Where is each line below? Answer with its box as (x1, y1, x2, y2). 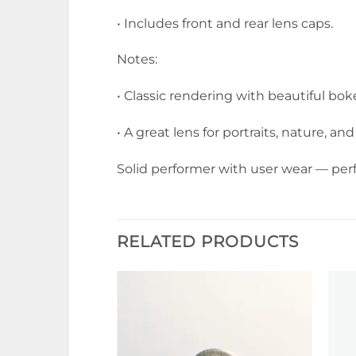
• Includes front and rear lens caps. (117, 15, 333, 31)
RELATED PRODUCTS (117, 231, 299, 251)
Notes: (117, 52, 157, 68)
